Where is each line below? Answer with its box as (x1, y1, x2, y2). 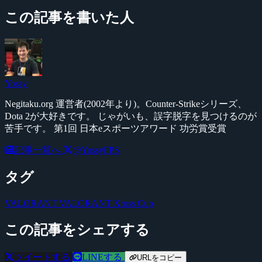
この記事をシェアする (5, 222, 150, 238)
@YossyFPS (73, 144, 119, 155)
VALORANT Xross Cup (59, 198, 153, 209)
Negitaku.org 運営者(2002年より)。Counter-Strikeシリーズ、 (5, 98, 247, 109)
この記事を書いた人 (5, 9, 134, 25)
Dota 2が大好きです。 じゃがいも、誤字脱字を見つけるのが (5, 111, 257, 121)
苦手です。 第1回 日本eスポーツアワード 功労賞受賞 (5, 123, 226, 133)
